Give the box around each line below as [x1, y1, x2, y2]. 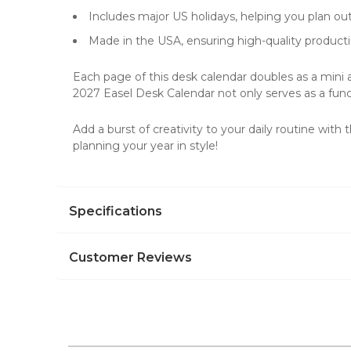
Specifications [69, 204, 162, 219]
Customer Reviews [69, 250, 192, 265]
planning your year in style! [73, 139, 218, 153]
